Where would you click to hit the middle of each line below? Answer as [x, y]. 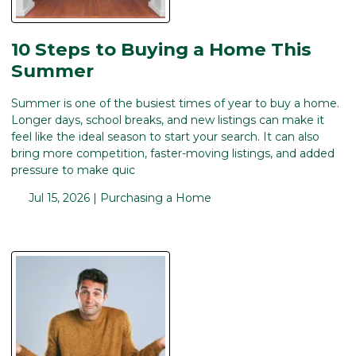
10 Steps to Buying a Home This [161, 50]
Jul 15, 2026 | [62, 198]
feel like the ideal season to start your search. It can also [165, 137]
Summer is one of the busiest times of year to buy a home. [175, 104]
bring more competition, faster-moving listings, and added [173, 154]
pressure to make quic [73, 170]
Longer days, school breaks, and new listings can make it [168, 120]
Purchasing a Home [155, 198]
